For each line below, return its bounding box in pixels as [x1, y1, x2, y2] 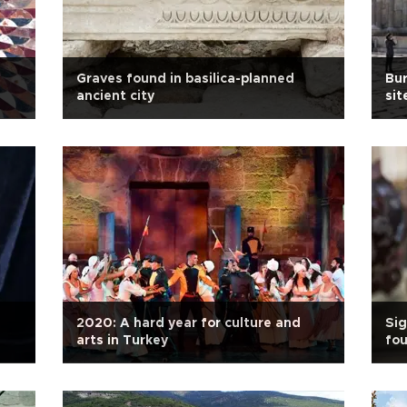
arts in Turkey [76, 334, 168, 347]
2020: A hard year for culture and [76, 317, 301, 330]
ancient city [76, 90, 154, 103]
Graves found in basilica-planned [76, 73, 294, 85]
